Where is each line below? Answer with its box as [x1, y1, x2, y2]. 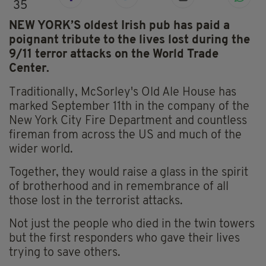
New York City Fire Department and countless [9, 115, 247, 128]
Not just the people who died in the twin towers [9, 218, 255, 231]
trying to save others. [9, 247, 121, 259]
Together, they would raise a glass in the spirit [9, 167, 248, 179]
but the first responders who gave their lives [9, 233, 240, 245]
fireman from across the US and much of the [9, 129, 242, 142]
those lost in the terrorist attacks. [9, 195, 183, 208]
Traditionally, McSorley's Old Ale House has [9, 87, 236, 99]
